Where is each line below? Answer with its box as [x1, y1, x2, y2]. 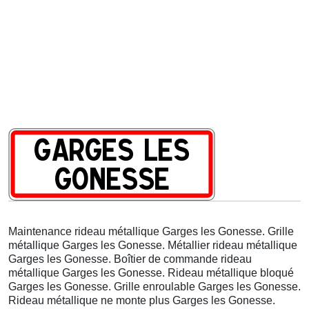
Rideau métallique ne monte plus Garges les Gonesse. [8, 294, 275, 306]
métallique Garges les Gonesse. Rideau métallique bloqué [8, 266, 294, 279]
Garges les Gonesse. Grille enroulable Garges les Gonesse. [8, 280, 301, 292]
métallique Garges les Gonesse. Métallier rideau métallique [8, 239, 297, 251]
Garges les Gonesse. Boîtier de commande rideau [8, 252, 252, 265]
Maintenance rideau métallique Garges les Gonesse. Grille [8, 225, 294, 237]
